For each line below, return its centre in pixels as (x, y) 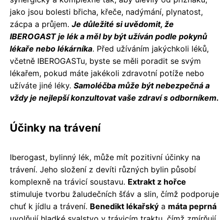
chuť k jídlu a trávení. (50, 206)
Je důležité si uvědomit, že (123, 24)
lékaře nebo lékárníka (51, 49)
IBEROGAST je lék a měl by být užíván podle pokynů (109, 36)
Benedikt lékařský (124, 206)
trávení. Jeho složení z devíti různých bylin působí (103, 169)
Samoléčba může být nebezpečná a (142, 85)
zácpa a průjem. (41, 24)
